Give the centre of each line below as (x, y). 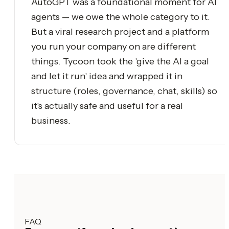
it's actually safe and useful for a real (107, 106)
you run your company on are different (113, 46)
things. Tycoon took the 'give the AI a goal (120, 61)
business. (51, 120)
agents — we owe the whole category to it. (121, 17)
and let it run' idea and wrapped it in (107, 76)
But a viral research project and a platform (120, 31)
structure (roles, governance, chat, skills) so (124, 91)
